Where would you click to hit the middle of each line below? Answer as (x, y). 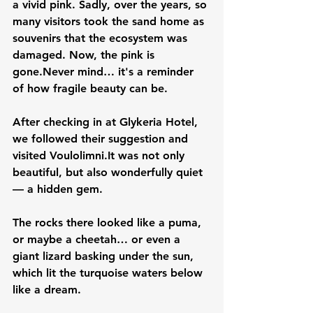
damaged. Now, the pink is (85, 54)
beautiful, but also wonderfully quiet (109, 172)
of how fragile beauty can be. (90, 88)
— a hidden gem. (59, 189)
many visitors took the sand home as (110, 21)
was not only (151, 155)
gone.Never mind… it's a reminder (105, 71)
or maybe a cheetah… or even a (98, 239)
